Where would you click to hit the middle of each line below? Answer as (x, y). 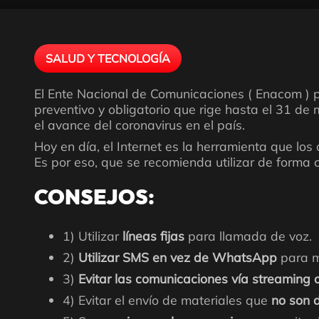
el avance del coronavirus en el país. (140, 125)
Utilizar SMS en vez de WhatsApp (179, 257)
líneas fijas (155, 236)
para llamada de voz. (250, 236)
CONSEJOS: (94, 198)
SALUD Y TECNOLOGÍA (108, 58)
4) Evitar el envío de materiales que (167, 300)
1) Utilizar (93, 236)
